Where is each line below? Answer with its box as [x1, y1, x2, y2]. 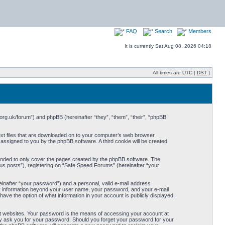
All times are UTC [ [153, 70, 197, 75]
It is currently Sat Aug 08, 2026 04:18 [125, 43, 211, 49]
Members [187, 28, 211, 34]
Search [153, 28, 172, 34]
